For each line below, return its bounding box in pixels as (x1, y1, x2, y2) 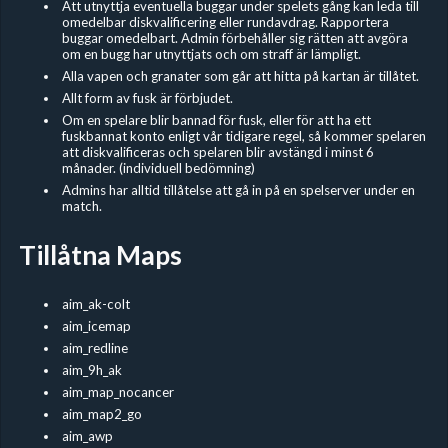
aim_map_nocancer (61, 384, 174, 401)
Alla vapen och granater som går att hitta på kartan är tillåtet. (61, 68, 419, 85)
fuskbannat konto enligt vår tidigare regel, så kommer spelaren (61, 128, 426, 145)
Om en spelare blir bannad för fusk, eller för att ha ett (61, 112, 371, 129)
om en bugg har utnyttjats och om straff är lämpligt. (61, 46, 361, 63)
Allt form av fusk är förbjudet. (61, 90, 233, 107)
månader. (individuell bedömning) (61, 160, 255, 177)
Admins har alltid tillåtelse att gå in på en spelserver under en (61, 182, 415, 199)
